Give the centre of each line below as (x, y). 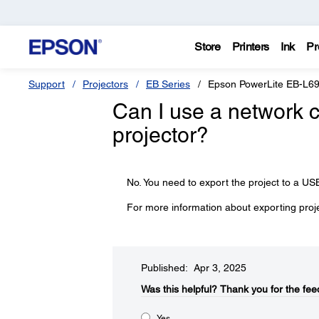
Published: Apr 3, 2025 (193, 268)
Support (47, 84)
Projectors (105, 84)
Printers (251, 47)
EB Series (168, 84)
